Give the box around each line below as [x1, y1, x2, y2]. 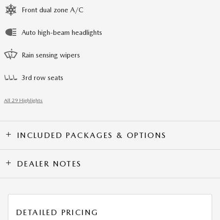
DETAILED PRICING [16, 208, 99, 217]
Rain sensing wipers [22, 51, 80, 59]
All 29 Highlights [4, 97, 43, 104]
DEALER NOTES [17, 159, 82, 168]
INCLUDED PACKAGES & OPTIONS [17, 131, 167, 140]
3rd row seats [22, 74, 63, 82]
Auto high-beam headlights [22, 28, 102, 36]
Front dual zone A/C [22, 6, 83, 14]
